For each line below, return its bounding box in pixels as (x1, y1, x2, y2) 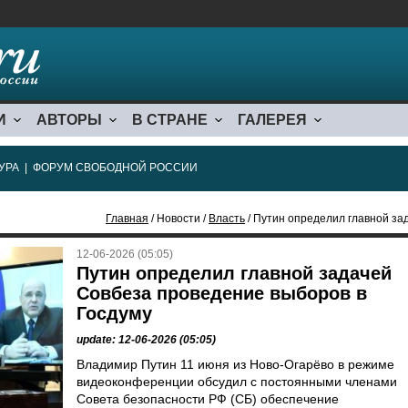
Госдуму (76, 303, 152, 323)
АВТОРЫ (36, 112, 102, 127)
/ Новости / (148, 212, 209, 225)
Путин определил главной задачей (76, 263, 392, 283)
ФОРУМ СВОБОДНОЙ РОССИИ (33, 161, 198, 174)
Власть (209, 212, 245, 225)
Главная (106, 212, 148, 225)
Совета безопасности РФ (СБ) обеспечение (76, 392, 339, 406)
